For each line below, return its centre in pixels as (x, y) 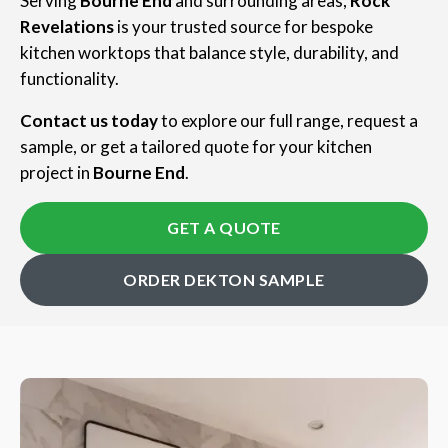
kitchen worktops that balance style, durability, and (209, 53)
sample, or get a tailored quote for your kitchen (196, 147)
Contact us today (89, 121)
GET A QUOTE (224, 228)
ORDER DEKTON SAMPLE (224, 280)
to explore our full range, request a (288, 121)
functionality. (69, 79)
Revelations (67, 27)
